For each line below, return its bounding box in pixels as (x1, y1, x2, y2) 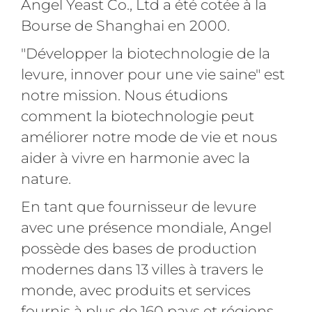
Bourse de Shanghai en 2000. (20, 16, 230, 34)
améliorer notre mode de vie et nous (20, 127, 277, 146)
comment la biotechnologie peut (20, 107, 254, 125)
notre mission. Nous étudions (20, 86, 228, 104)
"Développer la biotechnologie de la (20, 44, 270, 62)
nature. (20, 169, 71, 187)
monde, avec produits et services (20, 281, 251, 299)
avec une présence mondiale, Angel (20, 218, 272, 236)
